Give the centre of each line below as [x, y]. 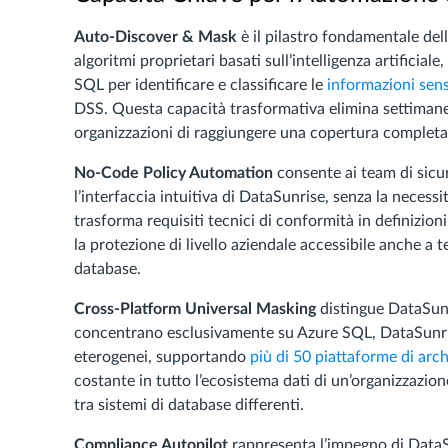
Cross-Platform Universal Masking [195, 309]
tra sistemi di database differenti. [189, 405]
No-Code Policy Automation [173, 173]
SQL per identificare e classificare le [200, 85]
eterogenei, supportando [162, 357]
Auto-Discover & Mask [155, 37]
